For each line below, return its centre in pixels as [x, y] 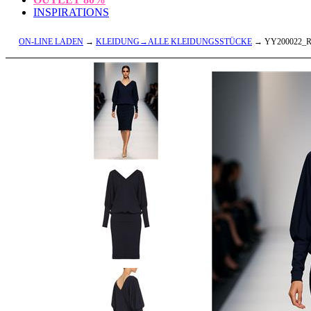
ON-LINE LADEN [51, 42]
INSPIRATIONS [71, 12]
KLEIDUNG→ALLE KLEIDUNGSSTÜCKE [174, 42]
